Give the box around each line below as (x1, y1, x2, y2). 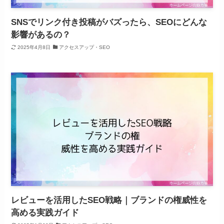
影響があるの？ (11, 30, 71, 40)
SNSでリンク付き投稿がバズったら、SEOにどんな (11, 17, 207, 27)
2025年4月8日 (17, 44, 50, 50)
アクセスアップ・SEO (59, 44, 110, 50)
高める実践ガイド (11, 208, 79, 218)
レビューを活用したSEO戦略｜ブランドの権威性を (11, 195, 207, 205)
